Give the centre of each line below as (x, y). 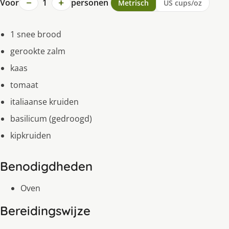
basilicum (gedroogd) (51, 119)
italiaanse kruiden (44, 102)
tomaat (24, 85)
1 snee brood (36, 35)
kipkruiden (31, 136)
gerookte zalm (38, 51)
